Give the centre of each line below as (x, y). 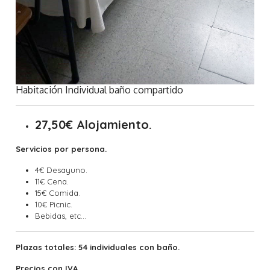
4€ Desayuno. (61, 170)
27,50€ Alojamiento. (94, 124)
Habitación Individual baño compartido (100, 89)
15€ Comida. (58, 193)
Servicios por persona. (61, 149)
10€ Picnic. (54, 204)
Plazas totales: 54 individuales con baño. (98, 247)
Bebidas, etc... (61, 215)
